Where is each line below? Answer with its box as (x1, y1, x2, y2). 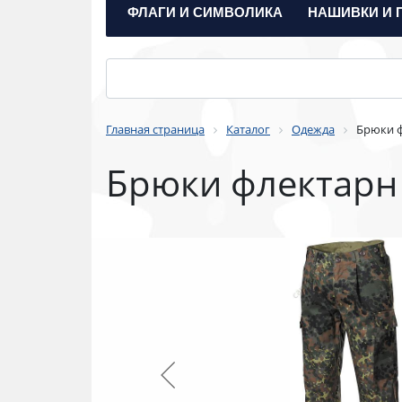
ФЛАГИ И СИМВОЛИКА (127, 2, 283, 22)
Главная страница (106, 121, 205, 137)
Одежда (292, 121, 335, 137)
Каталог (226, 121, 270, 137)
